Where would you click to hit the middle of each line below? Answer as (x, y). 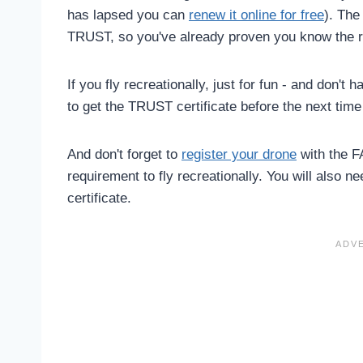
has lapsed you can (128, 15)
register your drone (239, 154)
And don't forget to (124, 154)
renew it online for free (256, 15)
